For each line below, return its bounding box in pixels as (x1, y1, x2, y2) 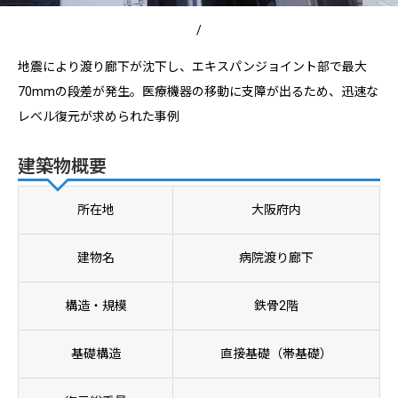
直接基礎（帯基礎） (220, 346, 332, 361)
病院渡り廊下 (239, 250, 314, 265)
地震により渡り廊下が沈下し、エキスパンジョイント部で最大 (18, 59, 367, 74)
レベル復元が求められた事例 (18, 108, 179, 123)
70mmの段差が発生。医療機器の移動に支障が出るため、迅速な (18, 84, 378, 99)
